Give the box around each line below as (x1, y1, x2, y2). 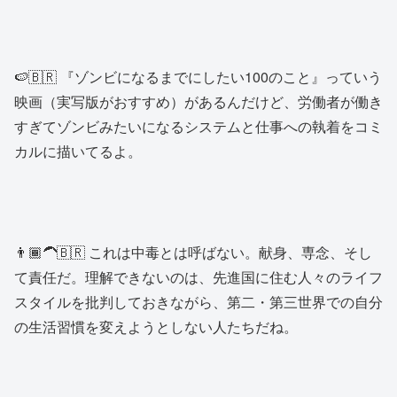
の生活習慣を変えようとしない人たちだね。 (14, 315, 298, 337)
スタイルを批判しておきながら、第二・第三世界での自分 (14, 291, 383, 312)
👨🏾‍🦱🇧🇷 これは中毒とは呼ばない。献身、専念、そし (14, 241, 372, 262)
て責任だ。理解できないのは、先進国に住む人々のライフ (14, 266, 383, 287)
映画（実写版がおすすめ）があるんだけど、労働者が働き (14, 91, 383, 113)
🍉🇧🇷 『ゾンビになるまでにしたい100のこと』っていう (14, 66, 382, 88)
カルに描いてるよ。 (14, 141, 142, 162)
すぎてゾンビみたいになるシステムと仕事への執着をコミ (14, 116, 383, 137)
